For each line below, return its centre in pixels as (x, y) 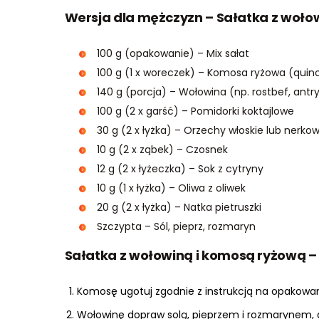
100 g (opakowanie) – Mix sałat (173, 53)
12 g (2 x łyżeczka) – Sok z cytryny (180, 168)
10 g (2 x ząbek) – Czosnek (162, 149)
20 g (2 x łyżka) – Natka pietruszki (179, 207)
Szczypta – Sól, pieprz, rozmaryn (176, 226)
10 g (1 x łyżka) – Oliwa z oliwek (171, 188)
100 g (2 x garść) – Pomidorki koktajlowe (195, 111)
